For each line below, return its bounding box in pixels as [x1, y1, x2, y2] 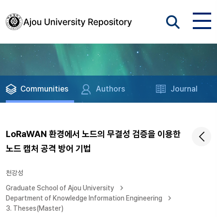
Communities [20, 84, 68, 93]
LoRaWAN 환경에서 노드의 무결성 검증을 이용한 [6, 129, 181, 139]
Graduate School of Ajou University [6, 184, 114, 192]
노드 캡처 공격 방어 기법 [6, 143, 91, 154]
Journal [170, 84, 198, 93]
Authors [96, 84, 125, 93]
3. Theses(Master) [6, 204, 63, 212]
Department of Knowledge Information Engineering [6, 194, 162, 202]
